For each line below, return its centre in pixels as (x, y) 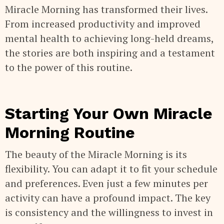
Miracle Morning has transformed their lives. (106, 9)
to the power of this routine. (69, 67)
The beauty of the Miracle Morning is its (96, 154)
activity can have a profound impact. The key (108, 197)
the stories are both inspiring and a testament (110, 52)
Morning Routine (70, 132)
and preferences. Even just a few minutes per (106, 183)
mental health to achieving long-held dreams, (109, 38)
